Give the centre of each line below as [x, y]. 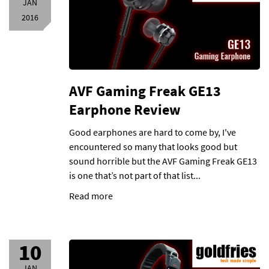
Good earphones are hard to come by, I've [153, 132]
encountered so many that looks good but [153, 147]
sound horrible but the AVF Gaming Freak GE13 [163, 161]
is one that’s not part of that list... [135, 175]
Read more [91, 196]
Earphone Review [125, 110]
